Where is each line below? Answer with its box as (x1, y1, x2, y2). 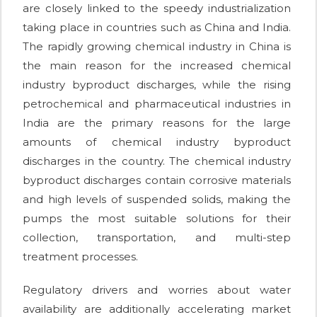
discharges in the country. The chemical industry (23, 154, 291, 168)
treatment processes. (23, 249, 138, 263)
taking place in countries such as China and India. (23, 20, 291, 34)
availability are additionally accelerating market (23, 301, 291, 316)
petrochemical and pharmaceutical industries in (23, 96, 291, 110)
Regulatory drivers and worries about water (23, 282, 291, 296)
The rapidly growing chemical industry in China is (23, 39, 291, 53)
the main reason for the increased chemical (23, 58, 291, 72)
